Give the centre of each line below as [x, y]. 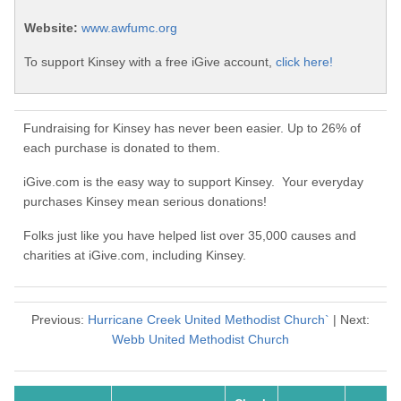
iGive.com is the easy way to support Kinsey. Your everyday [193, 182]
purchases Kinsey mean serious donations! [145, 202]
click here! [304, 62]
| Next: [350, 320]
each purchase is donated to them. [122, 148]
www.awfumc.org [129, 28]
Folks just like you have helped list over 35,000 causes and [190, 236]
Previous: [60, 320]
